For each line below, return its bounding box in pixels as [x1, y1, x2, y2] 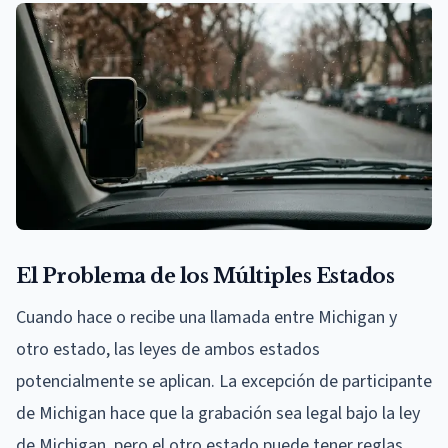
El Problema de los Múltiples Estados [16, 263, 394, 288]
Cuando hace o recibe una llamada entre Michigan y [16, 304, 397, 330]
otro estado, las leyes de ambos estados [16, 336, 320, 362]
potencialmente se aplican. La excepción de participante [16, 368, 432, 394]
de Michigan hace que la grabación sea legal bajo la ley [16, 400, 420, 426]
